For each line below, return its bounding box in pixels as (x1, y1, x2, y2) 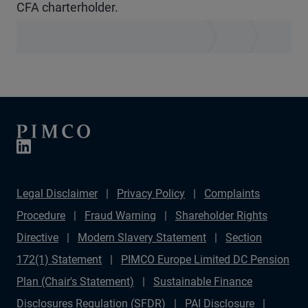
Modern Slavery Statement (78, 231, 206, 244)
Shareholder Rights (175, 209, 267, 222)
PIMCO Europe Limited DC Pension (121, 253, 289, 266)
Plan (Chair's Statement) (16, 275, 134, 288)
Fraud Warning (85, 209, 156, 222)
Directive (16, 231, 58, 244)
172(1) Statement (16, 253, 102, 266)
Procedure (16, 209, 65, 222)
